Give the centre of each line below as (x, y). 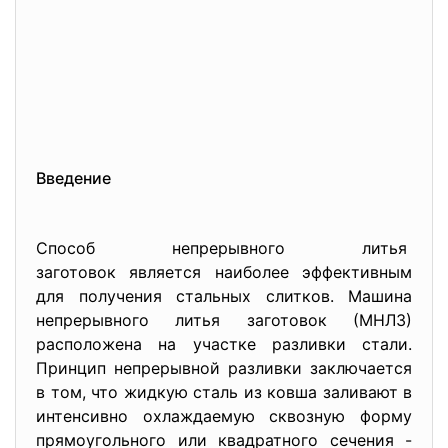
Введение (73, 178)
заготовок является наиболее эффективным (224, 272)
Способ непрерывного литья (224, 248)
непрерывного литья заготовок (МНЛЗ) (224, 320)
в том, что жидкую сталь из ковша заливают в (224, 392)
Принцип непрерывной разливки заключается (224, 368)
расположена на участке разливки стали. (224, 344)
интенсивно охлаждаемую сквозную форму (224, 416)
